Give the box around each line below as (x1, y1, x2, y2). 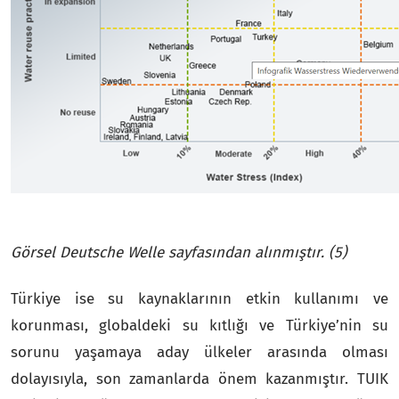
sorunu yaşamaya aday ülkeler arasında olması (11, 342, 388, 362)
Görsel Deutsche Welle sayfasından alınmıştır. (11, 242, 324, 262)
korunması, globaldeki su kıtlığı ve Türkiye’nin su (11, 315, 388, 335)
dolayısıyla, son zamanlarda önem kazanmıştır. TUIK (11, 369, 388, 388)
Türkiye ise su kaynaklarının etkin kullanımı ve (11, 289, 388, 308)
